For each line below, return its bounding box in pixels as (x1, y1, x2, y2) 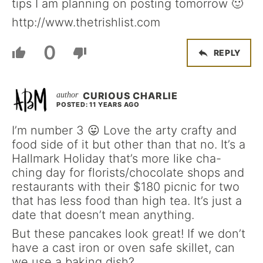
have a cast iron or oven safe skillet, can (12, 240, 235, 255)
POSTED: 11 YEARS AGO (56, 100, 140, 109)
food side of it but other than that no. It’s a (12, 137, 245, 151)
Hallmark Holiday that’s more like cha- (12, 151, 221, 166)
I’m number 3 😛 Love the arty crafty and (12, 123, 237, 137)
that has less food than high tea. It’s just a (12, 193, 242, 208)
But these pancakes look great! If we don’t (12, 226, 245, 241)
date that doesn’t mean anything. (12, 207, 194, 222)
